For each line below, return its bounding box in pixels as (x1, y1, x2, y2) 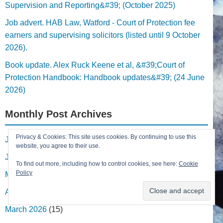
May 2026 (5, 170, 40, 179)
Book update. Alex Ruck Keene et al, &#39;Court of (5, 60, 185, 69)
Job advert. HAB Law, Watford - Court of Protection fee (5, 18, 195, 27)
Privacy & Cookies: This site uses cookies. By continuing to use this (16, 133, 196, 140)
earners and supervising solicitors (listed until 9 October (5, 30, 200, 39)
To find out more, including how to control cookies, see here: (16, 160, 179, 167)
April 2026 (5, 187, 41, 196)
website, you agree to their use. (16, 142, 100, 149)
